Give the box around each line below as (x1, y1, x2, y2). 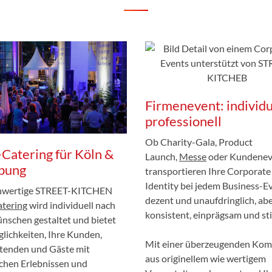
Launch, (145, 150, 179, 162)
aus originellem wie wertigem (145, 252, 266, 264)
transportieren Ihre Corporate (145, 165, 271, 177)
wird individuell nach (27, 199, 115, 211)
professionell (145, 112, 222, 129)
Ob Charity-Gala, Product (145, 135, 253, 148)
